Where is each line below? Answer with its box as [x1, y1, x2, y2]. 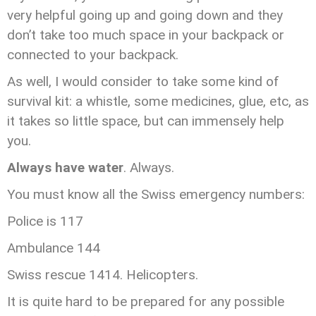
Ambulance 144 [7, 240, 100, 256]
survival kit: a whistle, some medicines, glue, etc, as [7, 93, 309, 109]
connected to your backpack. [7, 47, 178, 63]
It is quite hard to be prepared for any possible [7, 293, 284, 310]
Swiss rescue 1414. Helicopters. [7, 267, 198, 283]
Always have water [7, 159, 123, 176]
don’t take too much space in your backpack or [7, 27, 284, 43]
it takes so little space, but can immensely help [7, 113, 284, 129]
